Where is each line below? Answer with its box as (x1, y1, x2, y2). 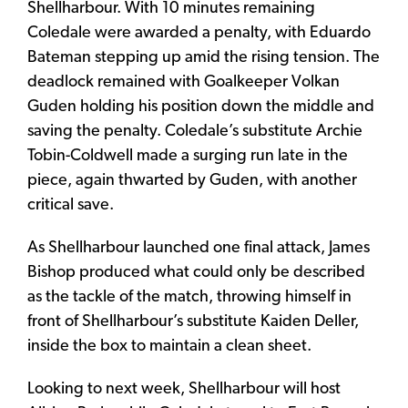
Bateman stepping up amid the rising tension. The (27, 48, 380, 66)
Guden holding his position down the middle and (27, 97, 374, 116)
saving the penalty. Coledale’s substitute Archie (27, 122, 362, 140)
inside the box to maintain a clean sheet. (27, 337, 311, 355)
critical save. (27, 196, 114, 214)
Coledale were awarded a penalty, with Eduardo (27, 24, 371, 42)
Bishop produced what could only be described (27, 263, 365, 281)
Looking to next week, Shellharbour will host (27, 380, 341, 398)
